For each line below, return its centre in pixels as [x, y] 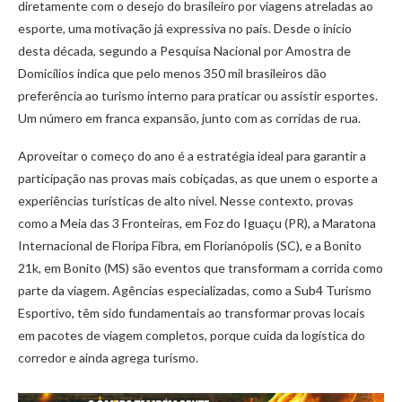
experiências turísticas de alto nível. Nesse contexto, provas [186, 200]
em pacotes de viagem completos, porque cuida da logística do [192, 335]
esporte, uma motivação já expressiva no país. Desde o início [185, 28]
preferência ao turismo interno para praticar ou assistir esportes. [198, 95]
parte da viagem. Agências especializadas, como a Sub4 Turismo [195, 290]
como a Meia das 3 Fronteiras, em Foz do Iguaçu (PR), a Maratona [197, 223]
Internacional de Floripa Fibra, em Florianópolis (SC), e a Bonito [190, 245]
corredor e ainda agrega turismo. [108, 357]
